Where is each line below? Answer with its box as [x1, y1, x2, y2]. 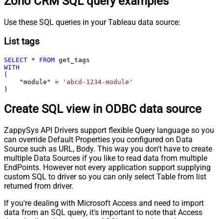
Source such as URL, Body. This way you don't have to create [4, 144, 212, 154]
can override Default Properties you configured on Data [4, 135, 193, 145]
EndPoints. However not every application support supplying [4, 163, 211, 173]
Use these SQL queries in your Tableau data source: [4, 18, 180, 27]
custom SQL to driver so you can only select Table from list [4, 172, 206, 182]
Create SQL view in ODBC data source [4, 102, 201, 116]
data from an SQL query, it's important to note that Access [4, 208, 202, 218]
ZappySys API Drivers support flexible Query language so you [4, 126, 214, 135]
